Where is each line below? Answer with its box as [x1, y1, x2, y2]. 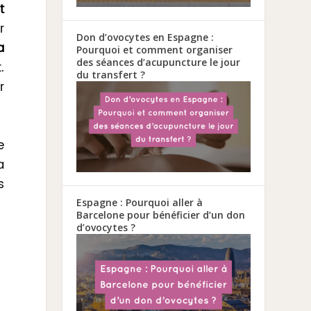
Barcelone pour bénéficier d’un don [76, 208, 246, 221]
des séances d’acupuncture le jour [76, 55, 241, 69]
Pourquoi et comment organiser [76, 42, 233, 56]
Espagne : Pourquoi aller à [76, 195, 203, 209]
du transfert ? [76, 67, 146, 81]
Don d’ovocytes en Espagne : [76, 30, 215, 44]
